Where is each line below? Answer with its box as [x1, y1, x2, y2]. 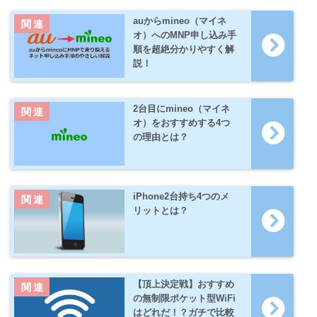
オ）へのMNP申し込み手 [132, 29, 236, 40]
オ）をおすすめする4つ [132, 117, 230, 128]
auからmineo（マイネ [132, 15, 226, 26]
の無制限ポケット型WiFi [132, 292, 236, 304]
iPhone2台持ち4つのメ [132, 190, 229, 202]
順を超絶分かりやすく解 [132, 43, 234, 54]
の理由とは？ [132, 131, 188, 142]
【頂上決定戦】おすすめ [132, 278, 234, 289]
